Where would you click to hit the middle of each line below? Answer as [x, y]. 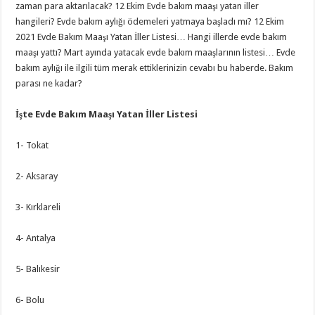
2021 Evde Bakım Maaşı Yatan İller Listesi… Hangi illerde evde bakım [152, 37]
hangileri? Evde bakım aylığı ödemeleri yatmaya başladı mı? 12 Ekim [150, 21]
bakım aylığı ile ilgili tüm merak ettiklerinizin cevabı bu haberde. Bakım [155, 68]
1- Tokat [32, 145]
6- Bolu [30, 300]
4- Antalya [36, 238]
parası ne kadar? [49, 83]
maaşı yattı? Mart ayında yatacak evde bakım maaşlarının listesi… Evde [156, 52]
